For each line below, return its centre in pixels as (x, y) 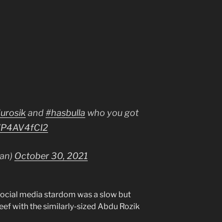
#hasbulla (65, 112)
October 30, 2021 (51, 156)
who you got (112, 112)
